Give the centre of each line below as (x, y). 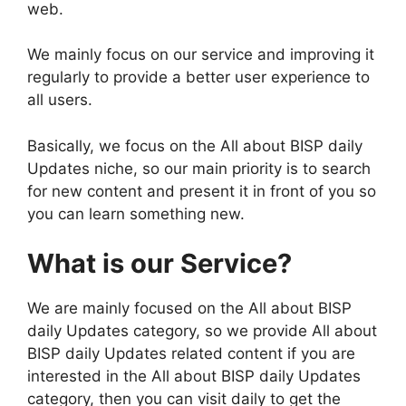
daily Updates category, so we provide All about (202, 331)
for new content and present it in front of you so (202, 191)
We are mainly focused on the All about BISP (189, 308)
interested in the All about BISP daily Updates (194, 376)
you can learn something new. (136, 213)
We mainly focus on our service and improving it (201, 54)
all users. (60, 100)
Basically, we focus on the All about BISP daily (195, 145)
